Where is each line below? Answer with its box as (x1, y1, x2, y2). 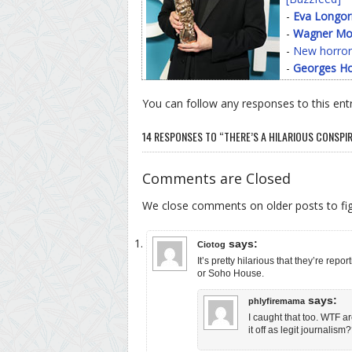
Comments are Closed (142, 168, 291, 188)
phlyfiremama (248, 295, 305, 306)
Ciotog (197, 239, 225, 249)
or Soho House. (197, 267, 264, 279)
